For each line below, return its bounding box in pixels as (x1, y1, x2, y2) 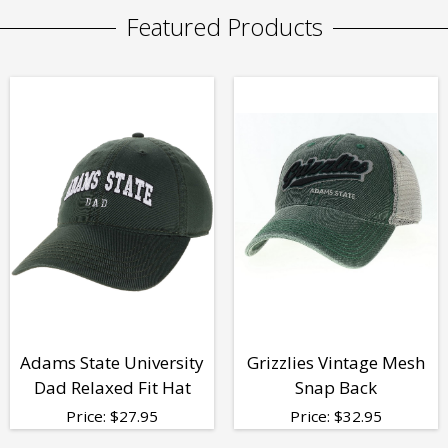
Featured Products (125, 9, 323, 43)
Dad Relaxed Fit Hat (33, 375, 191, 399)
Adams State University (20, 350, 204, 374)
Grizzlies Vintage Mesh (247, 350, 425, 374)
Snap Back (295, 375, 377, 399)
